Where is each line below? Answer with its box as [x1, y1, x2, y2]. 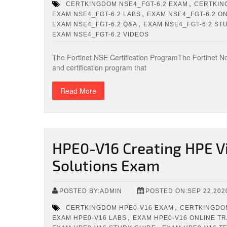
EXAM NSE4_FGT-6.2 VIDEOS [52, 30, 149, 38]
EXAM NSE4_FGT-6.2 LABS [52, 10, 141, 18]
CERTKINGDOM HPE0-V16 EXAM [66, 204, 174, 211]
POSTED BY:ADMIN [59, 187, 122, 195]
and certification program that [52, 62, 146, 72]
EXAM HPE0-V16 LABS [52, 214, 127, 221]
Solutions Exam [52, 156, 160, 174]
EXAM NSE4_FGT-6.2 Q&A [52, 20, 137, 28]
